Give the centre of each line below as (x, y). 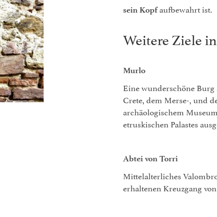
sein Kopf (140, 10)
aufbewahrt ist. (185, 9)
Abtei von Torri (150, 158)
